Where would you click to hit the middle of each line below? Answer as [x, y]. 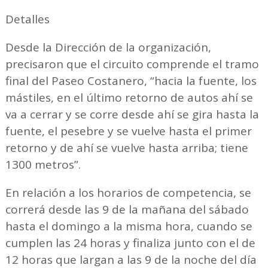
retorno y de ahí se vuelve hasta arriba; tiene [127, 148]
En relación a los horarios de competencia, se [128, 193]
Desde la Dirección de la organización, [108, 48]
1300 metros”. [43, 165]
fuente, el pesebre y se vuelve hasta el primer [128, 131]
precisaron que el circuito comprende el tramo [132, 64]
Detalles [27, 19]
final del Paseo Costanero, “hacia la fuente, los [131, 81]
